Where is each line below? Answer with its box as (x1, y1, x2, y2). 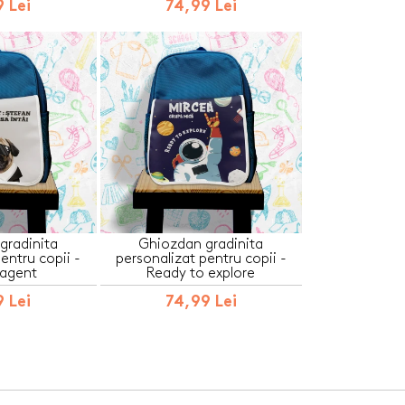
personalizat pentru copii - (115, 251, 287, 266)
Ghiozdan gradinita (138, 237, 264, 251)
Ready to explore (146, 266, 256, 280)
